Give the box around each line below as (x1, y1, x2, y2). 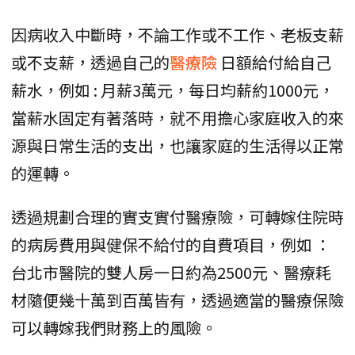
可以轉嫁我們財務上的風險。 (11, 316, 217, 340)
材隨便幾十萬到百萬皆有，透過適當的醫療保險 (11, 288, 344, 312)
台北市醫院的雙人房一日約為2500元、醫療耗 (11, 261, 331, 284)
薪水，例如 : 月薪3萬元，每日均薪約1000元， (11, 78, 334, 102)
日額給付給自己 (220, 51, 331, 74)
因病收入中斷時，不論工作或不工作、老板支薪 (11, 23, 344, 47)
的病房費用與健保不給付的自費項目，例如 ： (11, 233, 331, 257)
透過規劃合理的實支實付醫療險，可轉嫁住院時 (11, 205, 344, 229)
